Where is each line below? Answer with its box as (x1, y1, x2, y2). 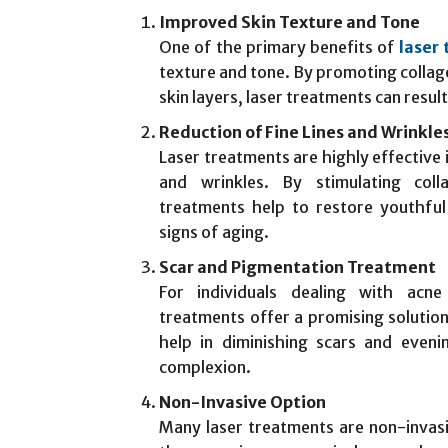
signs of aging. (159, 221, 269, 242)
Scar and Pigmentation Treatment (159, 256, 436, 277)
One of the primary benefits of (159, 36, 399, 57)
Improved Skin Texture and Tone (159, 11, 420, 32)
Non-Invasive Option (159, 391, 326, 412)
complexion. (159, 356, 251, 377)
